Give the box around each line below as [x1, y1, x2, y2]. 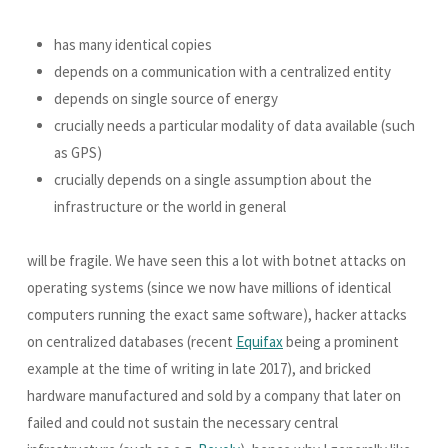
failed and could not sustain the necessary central [27, 413, 338, 433]
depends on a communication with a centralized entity [54, 62, 391, 82]
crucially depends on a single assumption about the [54, 170, 372, 190]
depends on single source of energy [54, 89, 278, 109]
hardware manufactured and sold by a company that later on [27, 386, 401, 406]
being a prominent [283, 332, 399, 352]
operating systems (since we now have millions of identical [27, 278, 391, 298]
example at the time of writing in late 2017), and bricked [27, 359, 371, 379]
